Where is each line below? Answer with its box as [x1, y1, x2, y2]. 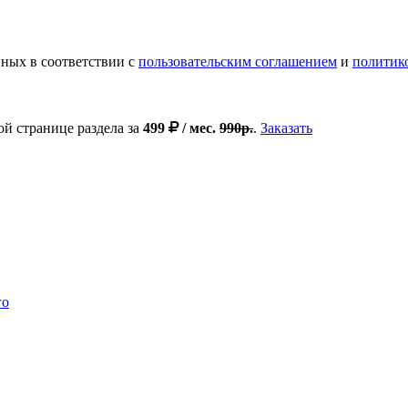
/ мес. [178, 120, 219, 137]
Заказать [260, 120, 312, 137]
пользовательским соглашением [138, 54, 337, 70]
